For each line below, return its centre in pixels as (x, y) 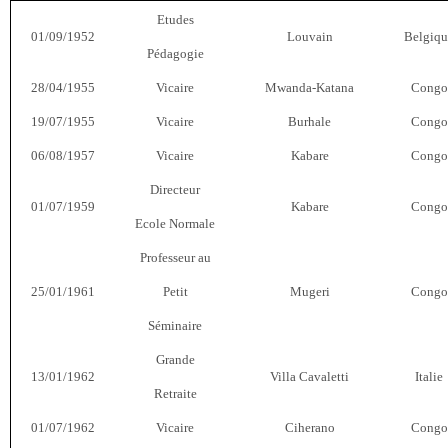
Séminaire (175, 325)
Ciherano (309, 427)
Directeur (175, 189)
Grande (175, 359)
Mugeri (309, 291)
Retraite (175, 393)
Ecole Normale (175, 223)
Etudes (175, 19)
